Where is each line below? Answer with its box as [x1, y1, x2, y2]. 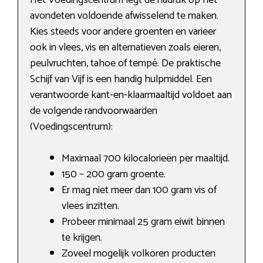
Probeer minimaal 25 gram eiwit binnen [62, 213, 225, 231]
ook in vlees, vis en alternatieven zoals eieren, [30, 39, 221, 57]
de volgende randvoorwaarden [30, 102, 157, 120]
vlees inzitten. [62, 197, 119, 215]
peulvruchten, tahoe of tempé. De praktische [30, 55, 221, 73]
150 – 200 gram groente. [62, 166, 166, 184]
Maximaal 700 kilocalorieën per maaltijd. [62, 150, 230, 168]
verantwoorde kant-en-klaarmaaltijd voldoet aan [30, 86, 232, 104]
